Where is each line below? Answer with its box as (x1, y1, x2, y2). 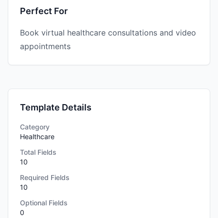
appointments (20, 41, 71, 51)
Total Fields (20, 148, 56, 156)
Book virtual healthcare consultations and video (20, 28, 196, 37)
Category (20, 123, 50, 131)
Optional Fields (20, 199, 68, 207)
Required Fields (20, 173, 70, 182)
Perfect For (20, 6, 68, 16)
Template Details (20, 102, 91, 112)
